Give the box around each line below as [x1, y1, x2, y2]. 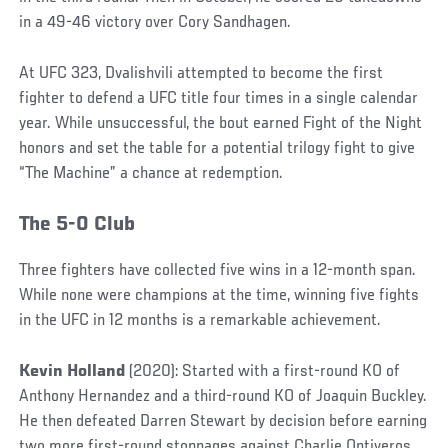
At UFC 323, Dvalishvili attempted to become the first [19, 65, 384, 84]
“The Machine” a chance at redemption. [19, 165, 284, 184]
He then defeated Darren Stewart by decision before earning [19, 413, 428, 432]
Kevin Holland [19, 363, 126, 382]
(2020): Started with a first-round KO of [125, 363, 401, 382]
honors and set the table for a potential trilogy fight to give [19, 140, 416, 159]
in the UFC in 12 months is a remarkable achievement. [19, 312, 382, 331]
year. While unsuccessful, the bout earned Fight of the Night [19, 115, 423, 134]
